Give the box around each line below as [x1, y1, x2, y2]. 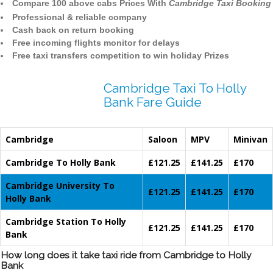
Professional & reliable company [12, 12, 147, 23]
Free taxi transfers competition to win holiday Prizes [12, 51, 229, 61]
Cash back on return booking [12, 25, 134, 35]
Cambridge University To [5, 180, 115, 192]
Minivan [233, 133, 268, 146]
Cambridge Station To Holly [5, 216, 126, 228]
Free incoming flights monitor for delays [12, 38, 180, 48]
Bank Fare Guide [104, 94, 202, 110]
